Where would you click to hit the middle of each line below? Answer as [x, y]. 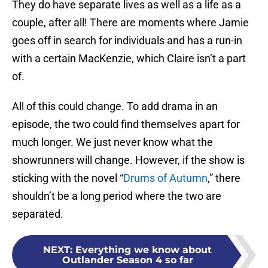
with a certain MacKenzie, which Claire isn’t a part [129, 59]
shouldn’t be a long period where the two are [117, 196]
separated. [38, 214]
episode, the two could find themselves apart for [126, 124]
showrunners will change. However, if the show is [128, 160]
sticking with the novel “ [68, 178]
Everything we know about [144, 250]
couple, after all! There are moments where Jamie [130, 23]
